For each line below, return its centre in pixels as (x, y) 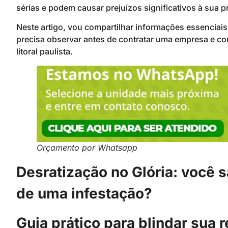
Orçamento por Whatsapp (87, 148)
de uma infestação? (84, 194)
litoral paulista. (45, 52)
